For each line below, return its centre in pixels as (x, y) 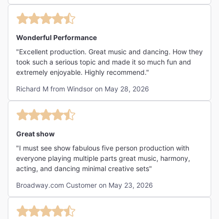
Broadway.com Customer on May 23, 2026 (85, 185)
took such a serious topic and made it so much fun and (98, 62)
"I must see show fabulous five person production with (103, 148)
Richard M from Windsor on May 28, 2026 (83, 89)
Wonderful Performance (56, 37)
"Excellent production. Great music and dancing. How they (109, 52)
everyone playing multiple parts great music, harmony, (45, 158)
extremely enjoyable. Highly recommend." (83, 72)
